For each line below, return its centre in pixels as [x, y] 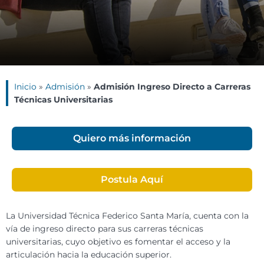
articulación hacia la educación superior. [89, 255]
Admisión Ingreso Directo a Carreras [172, 87]
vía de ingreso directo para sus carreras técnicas [105, 229]
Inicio [25, 87]
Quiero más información [132, 138]
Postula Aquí [132, 180]
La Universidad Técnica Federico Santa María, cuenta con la [127, 216]
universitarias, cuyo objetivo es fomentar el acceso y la [118, 242]
